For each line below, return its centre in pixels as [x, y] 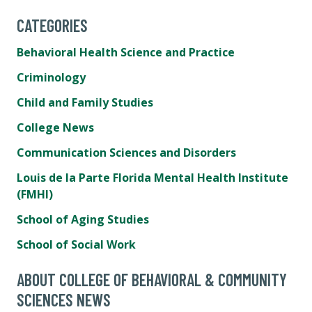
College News [55, 128]
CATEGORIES [52, 26]
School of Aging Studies [83, 220]
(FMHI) [35, 195]
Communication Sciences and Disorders [126, 153]
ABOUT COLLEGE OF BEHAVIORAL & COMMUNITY [152, 280]
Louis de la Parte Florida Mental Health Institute [153, 178]
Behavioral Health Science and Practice [126, 53]
